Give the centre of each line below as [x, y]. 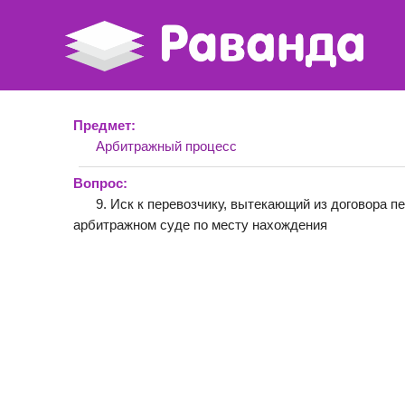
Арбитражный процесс [166, 146]
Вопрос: [100, 183]
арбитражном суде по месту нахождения [200, 225]
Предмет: [104, 125]
